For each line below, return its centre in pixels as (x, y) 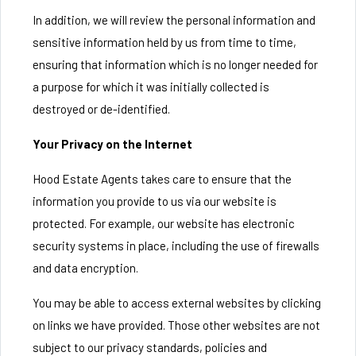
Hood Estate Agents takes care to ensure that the (162, 179)
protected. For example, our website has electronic (164, 223)
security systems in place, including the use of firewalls (176, 246)
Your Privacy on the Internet (112, 144)
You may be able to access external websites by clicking (177, 303)
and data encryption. (85, 268)
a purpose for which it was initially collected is (151, 87)
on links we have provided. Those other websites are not (176, 325)
